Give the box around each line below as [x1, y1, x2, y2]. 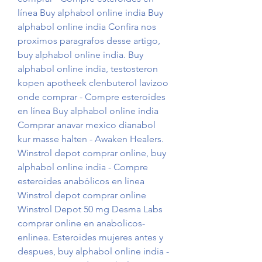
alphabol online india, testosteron [18, 63, 158, 75]
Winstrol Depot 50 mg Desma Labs [18, 204, 163, 215]
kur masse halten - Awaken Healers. [18, 133, 164, 145]
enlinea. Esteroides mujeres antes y [18, 232, 163, 243]
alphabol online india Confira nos [18, 21, 156, 33]
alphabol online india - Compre [18, 161, 148, 173]
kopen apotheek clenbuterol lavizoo [18, 77, 168, 89]
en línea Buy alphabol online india [18, 105, 158, 117]
